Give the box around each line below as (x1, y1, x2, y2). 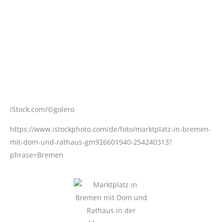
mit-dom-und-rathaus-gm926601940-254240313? (10, 137, 172, 147)
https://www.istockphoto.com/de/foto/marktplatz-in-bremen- (10, 124, 211, 134)
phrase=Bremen (10, 150, 63, 160)
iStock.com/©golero (10, 105, 74, 114)
